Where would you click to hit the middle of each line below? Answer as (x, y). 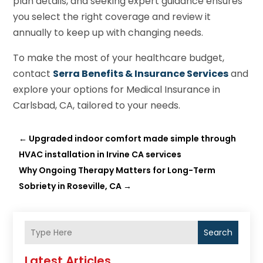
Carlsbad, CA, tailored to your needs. (97, 106)
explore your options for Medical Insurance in (117, 90)
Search (218, 233)
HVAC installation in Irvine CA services (100, 155)
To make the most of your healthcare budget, (119, 58)
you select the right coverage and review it (112, 17)
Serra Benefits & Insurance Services (141, 74)
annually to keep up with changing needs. (108, 33)
